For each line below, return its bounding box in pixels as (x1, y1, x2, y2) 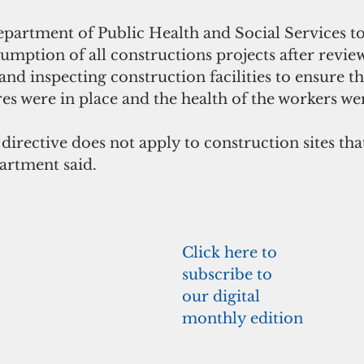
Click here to (182, 243, 281, 262)
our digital (182, 287, 264, 305)
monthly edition (182, 309, 303, 327)
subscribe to (182, 265, 276, 284)
